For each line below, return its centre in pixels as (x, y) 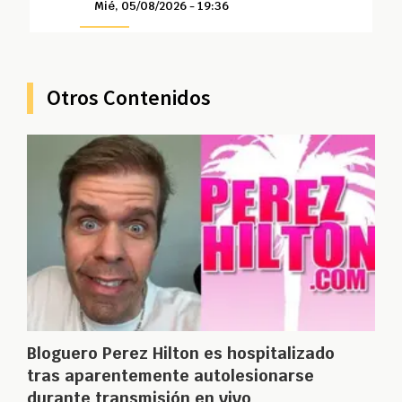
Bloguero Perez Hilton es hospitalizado (181, 353)
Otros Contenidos (129, 97)
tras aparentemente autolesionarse (170, 375)
